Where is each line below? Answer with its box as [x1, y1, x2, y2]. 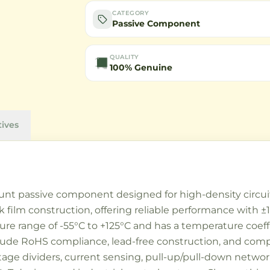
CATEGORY [112, 9, 149, 17]
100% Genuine [110, 62, 173, 73]
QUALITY [110, 53, 139, 61]
